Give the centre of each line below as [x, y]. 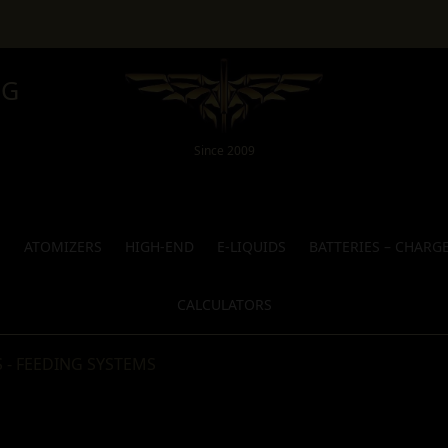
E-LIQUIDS [252, 246]
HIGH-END [160, 246]
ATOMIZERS [63, 246]
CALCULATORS [224, 304]
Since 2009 [224, 150]
